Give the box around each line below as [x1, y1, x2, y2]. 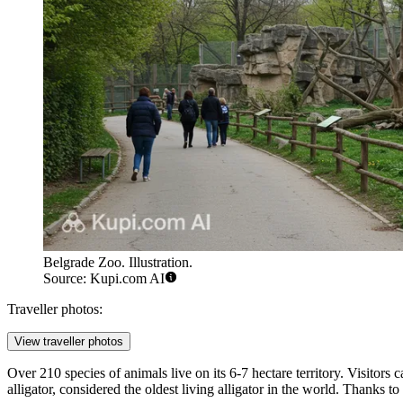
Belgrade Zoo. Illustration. [43, 255, 193, 271]
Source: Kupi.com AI [43, 271, 165, 287]
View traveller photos [14, 335, 123, 349]
